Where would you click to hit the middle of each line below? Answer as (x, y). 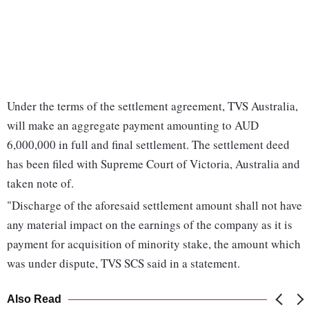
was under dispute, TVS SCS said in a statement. (123, 263)
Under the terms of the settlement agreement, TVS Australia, (152, 106)
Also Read (34, 299)
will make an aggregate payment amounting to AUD (133, 126)
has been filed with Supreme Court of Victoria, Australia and (153, 164)
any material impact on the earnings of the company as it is (150, 225)
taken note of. (40, 183)
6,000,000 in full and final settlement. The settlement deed (148, 145)
